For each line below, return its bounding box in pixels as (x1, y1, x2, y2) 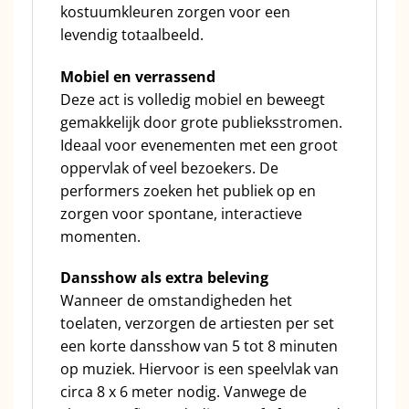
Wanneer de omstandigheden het (60, 290, 292, 311)
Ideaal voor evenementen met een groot (60, 134, 338, 155)
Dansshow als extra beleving (60, 267, 268, 288)
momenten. (60, 225, 141, 246)
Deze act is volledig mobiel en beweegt (60, 89, 325, 110)
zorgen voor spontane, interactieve (60, 203, 302, 224)
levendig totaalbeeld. (60, 24, 204, 45)
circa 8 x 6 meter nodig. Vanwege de (60, 382, 307, 403)
